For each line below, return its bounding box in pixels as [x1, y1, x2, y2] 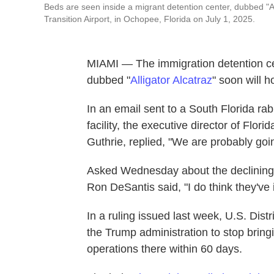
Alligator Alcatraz [130, 74, 212, 86]
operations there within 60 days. [87, 243, 242, 255]
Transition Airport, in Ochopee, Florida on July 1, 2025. [44, 14, 255, 24]
